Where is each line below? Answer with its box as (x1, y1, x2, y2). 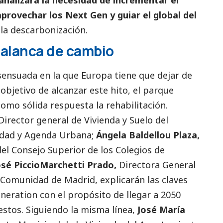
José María (137, 203, 185, 216)
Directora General (116, 158, 196, 171)
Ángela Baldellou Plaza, (96, 128, 200, 141)
